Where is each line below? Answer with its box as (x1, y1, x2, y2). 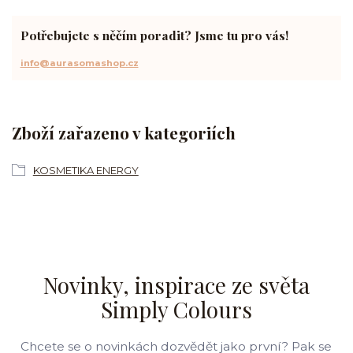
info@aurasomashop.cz (20, 58, 139, 69)
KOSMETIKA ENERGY (32, 164, 139, 177)
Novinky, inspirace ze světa (43, 270, 310, 300)
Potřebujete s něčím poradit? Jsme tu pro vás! (20, 26, 288, 43)
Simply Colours (100, 295, 252, 325)
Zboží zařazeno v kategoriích (12, 121, 236, 143)
